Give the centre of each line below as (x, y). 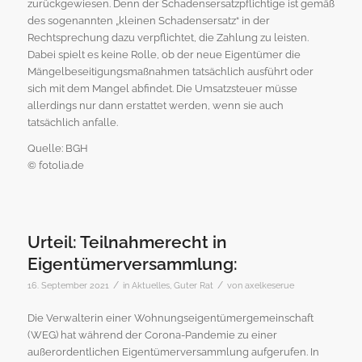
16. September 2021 (68, 285)
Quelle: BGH (57, 148)
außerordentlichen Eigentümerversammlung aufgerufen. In (173, 351)
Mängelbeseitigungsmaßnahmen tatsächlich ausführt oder (170, 71)
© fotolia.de (55, 165)
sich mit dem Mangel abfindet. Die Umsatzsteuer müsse (162, 88)
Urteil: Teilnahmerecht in (127, 242)
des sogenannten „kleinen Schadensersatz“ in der (148, 20)
